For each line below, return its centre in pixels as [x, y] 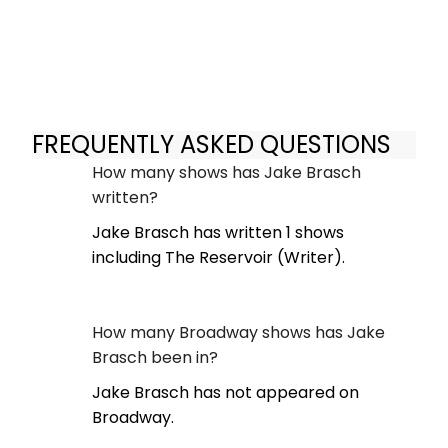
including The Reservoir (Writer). [218, 257]
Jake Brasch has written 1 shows [218, 232]
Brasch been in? [155, 357]
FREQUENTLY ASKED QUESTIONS [211, 145]
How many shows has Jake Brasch [226, 172]
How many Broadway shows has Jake [238, 332]
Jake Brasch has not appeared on [225, 392]
